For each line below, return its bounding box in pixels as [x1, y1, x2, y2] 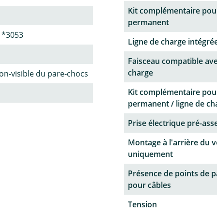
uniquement [128, 149, 173, 160]
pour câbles [128, 180, 171, 191]
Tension [128, 199, 157, 210]
